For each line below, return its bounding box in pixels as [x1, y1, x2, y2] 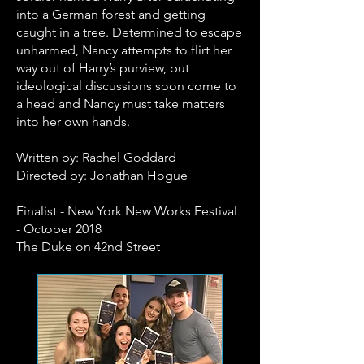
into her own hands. [16, 114, 130, 129]
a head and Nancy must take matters [16, 96, 225, 111]
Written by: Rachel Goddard [16, 149, 176, 165]
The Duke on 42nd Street [16, 239, 160, 254]
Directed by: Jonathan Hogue [16, 167, 188, 183]
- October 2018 [16, 221, 102, 236]
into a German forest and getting [16, 6, 206, 22]
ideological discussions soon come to [16, 78, 236, 93]
